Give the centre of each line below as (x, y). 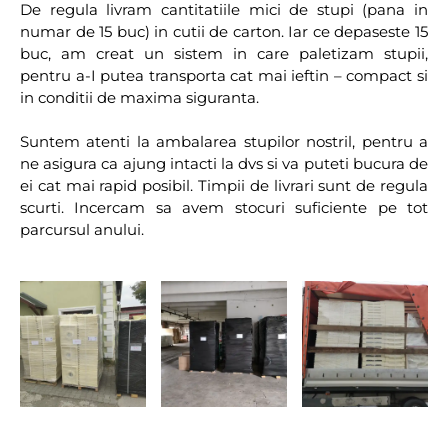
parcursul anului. (82, 230)
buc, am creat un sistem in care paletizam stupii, (224, 53)
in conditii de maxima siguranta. (139, 97)
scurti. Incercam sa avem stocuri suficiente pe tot (224, 208)
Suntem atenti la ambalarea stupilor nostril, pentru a (224, 142)
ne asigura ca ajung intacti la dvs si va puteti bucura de (224, 164)
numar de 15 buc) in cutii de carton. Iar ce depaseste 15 (224, 31)
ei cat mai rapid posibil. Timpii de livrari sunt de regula (224, 186)
